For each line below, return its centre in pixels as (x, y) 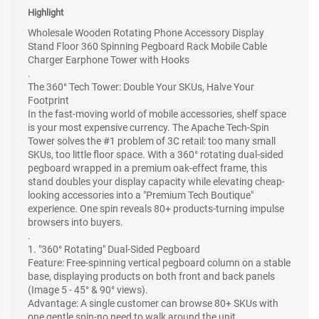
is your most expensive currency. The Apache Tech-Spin (148, 127)
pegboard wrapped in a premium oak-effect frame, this (147, 168)
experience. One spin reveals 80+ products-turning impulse (156, 208)
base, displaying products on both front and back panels (151, 276)
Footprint (48, 100)
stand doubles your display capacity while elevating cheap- (156, 181)
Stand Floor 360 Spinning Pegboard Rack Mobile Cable (147, 46)
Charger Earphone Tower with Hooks (109, 59)
